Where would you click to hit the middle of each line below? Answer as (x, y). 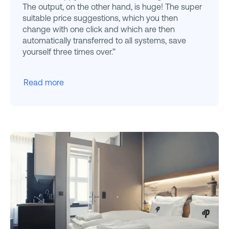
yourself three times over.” (69, 52)
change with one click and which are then (99, 29)
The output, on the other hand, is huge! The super (112, 7)
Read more (44, 83)
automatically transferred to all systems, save (104, 41)
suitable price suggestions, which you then (100, 18)
